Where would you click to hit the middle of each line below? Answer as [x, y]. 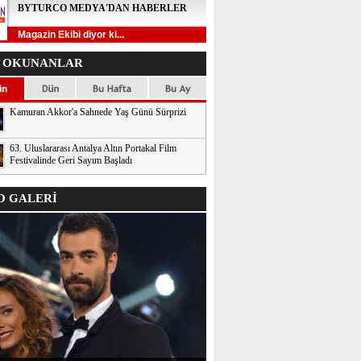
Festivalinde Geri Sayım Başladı [71, 160]
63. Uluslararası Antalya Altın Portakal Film [93, 148]
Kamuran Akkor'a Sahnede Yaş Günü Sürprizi [98, 112]
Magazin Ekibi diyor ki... [71, 35]
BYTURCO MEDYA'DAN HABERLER [102, 8]
